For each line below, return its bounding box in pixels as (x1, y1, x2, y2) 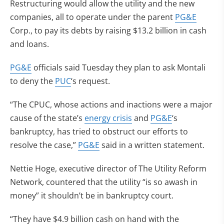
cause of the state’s (10, 112, 84, 123)
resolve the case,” (10, 139, 78, 150)
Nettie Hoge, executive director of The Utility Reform (10, 163, 206, 174)
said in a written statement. (99, 139, 204, 150)
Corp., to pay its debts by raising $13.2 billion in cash (10, 25, 206, 36)
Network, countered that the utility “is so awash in (10, 176, 197, 187)
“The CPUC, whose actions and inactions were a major (10, 99, 212, 110)
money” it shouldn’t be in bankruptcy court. (10, 190, 173, 201)
